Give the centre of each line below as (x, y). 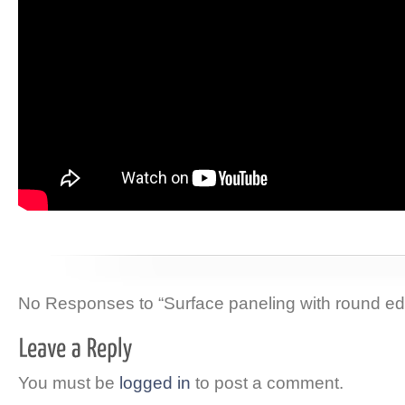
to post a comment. (267, 382)
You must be (69, 382)
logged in (155, 382)
